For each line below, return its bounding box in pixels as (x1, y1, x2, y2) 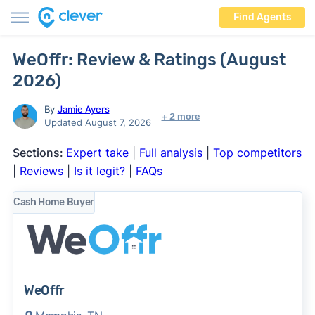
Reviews (19, 164, 63, 178)
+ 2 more (161, 110, 200, 122)
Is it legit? (73, 164, 125, 178)
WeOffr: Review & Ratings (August (12, 50, 286, 70)
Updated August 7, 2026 (44, 117, 151, 128)
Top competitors (212, 146, 302, 160)
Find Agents (233, 11, 291, 23)
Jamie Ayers (57, 103, 110, 115)
